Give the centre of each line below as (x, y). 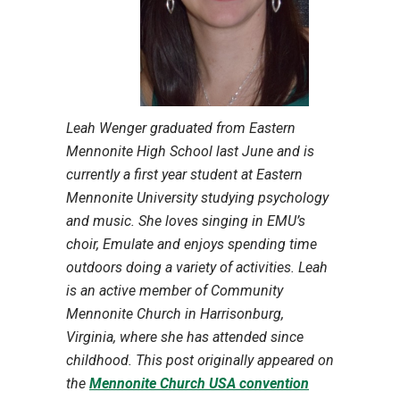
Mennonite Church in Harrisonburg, (175, 313)
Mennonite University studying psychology (197, 197)
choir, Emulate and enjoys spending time (192, 244)
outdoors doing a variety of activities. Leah (197, 267)
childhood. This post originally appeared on (200, 360)
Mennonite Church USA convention (199, 383)
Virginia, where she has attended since (185, 337)
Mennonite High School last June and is (190, 151)
